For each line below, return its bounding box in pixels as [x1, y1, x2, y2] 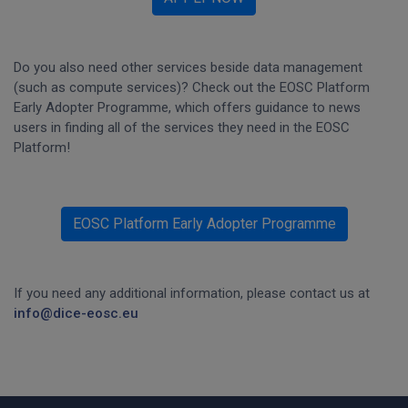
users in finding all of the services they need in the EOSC [14, 119, 350, 137]
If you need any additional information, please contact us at [14, 285, 370, 302]
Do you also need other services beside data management [14, 59, 362, 76]
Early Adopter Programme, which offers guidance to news [14, 99, 361, 117]
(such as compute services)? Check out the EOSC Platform [14, 79, 370, 97]
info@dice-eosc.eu [14, 305, 138, 322]
